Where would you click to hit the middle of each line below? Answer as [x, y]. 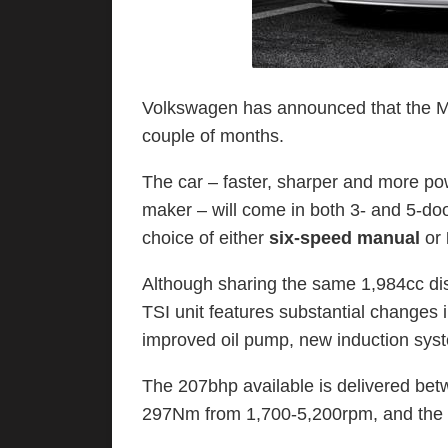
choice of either [205, 238]
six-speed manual [344, 238]
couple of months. [213, 136]
